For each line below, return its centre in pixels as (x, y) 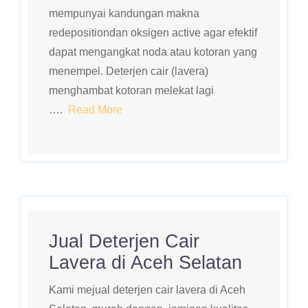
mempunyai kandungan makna (124, 13)
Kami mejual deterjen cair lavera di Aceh (147, 290)
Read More (95, 110)
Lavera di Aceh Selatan (145, 263)
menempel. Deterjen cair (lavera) (129, 71)
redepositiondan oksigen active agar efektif (153, 33)
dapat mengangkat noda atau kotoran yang (153, 52)
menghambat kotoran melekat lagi (131, 90)
